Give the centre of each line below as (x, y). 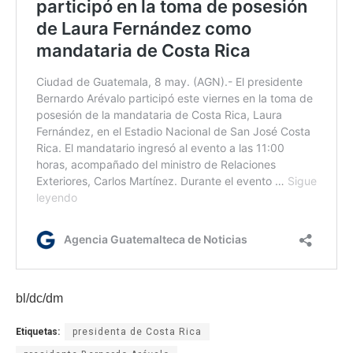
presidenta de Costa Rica (137, 332)
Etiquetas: (38, 332)
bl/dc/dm (39, 299)
